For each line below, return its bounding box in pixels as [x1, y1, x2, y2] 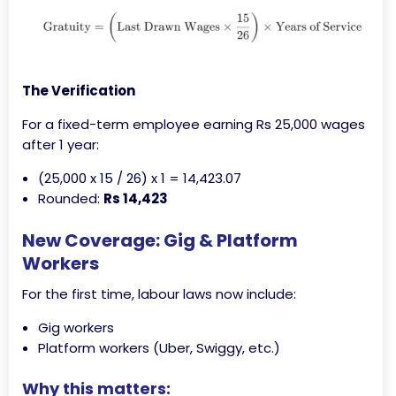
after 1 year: [22, 135, 99, 155]
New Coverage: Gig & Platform [22, 228, 298, 254]
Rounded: [38, 189, 103, 209]
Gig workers [38, 318, 114, 338]
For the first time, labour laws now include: [22, 285, 296, 304]
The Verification [22, 81, 135, 101]
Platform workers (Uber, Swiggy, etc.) [38, 339, 280, 358]
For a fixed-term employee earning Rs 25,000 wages [22, 115, 365, 134]
